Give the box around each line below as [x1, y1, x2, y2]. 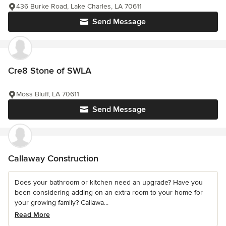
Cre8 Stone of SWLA [8, 65, 91, 77]
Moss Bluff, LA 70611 [16, 90, 79, 99]
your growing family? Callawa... [15, 198, 108, 207]
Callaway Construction [8, 153, 98, 164]
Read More [15, 210, 50, 219]
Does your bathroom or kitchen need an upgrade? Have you [15, 178, 203, 187]
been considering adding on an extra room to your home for [15, 188, 203, 197]
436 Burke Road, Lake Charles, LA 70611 [16, 2, 142, 11]
